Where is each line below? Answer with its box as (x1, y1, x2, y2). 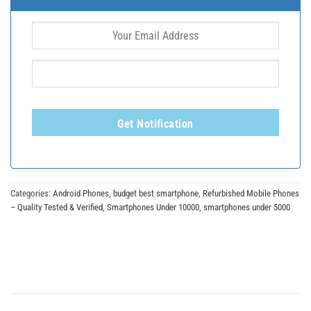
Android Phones (53, 187, 109, 199)
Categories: (10, 187, 53, 199)
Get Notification (117, 117, 194, 131)
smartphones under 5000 (203, 201, 290, 212)
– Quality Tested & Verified (10, 201, 103, 212)
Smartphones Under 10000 (107, 201, 199, 212)
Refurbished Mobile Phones (203, 187, 299, 199)
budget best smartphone (113, 187, 199, 199)
